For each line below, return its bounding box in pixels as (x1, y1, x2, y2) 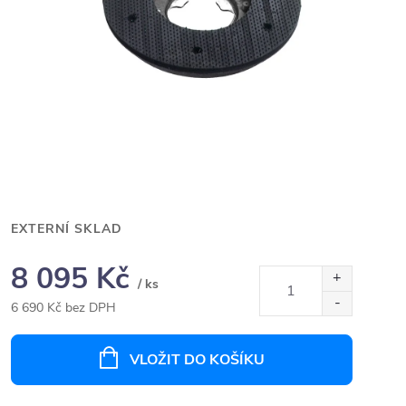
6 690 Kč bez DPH (11, 299, 116, 316)
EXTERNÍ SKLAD (11, 220, 122, 237)
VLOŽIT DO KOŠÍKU (129, 350, 265, 370)
